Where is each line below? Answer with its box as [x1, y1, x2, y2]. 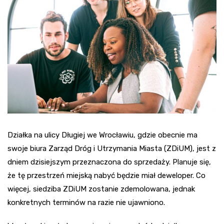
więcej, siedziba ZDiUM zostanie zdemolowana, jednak [7, 184, 195, 194]
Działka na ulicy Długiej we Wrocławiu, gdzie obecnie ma [7, 130, 197, 140]
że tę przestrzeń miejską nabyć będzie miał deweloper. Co [7, 171, 205, 180]
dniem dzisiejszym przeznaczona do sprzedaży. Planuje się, [7, 157, 211, 167]
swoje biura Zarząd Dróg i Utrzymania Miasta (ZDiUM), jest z [7, 144, 216, 153]
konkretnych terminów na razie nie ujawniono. [7, 198, 165, 207]
